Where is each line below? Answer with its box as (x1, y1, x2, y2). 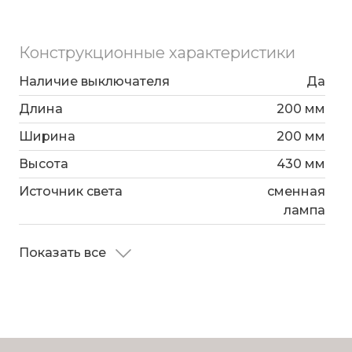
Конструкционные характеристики (19, 43, 295, 63)
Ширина (19, 129, 75, 145)
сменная (266, 184, 325, 200)
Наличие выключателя (19, 74, 170, 90)
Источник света (19, 184, 123, 200)
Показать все (19, 245, 109, 261)
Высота (19, 156, 68, 172)
